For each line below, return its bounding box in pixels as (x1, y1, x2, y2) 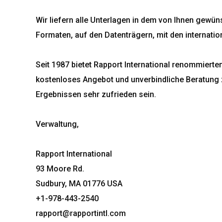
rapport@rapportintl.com (36, 209, 126, 218)
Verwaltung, (36, 119, 79, 129)
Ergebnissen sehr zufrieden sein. (36, 90, 156, 99)
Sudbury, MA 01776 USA (36, 179, 122, 188)
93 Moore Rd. (36, 164, 84, 173)
